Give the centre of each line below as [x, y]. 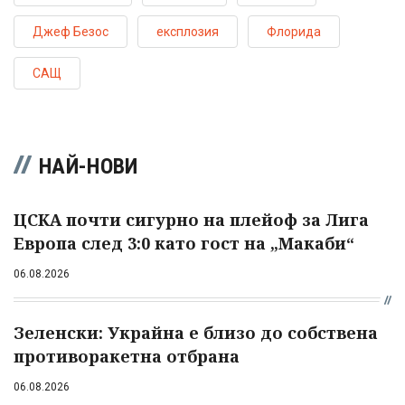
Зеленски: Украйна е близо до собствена [196, 332]
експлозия [188, 31]
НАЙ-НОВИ [89, 166]
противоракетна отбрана [127, 356]
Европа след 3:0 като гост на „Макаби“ [184, 243]
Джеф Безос [71, 31]
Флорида [294, 31]
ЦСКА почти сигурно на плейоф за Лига [191, 219]
